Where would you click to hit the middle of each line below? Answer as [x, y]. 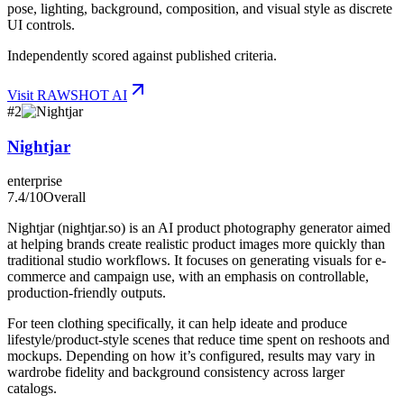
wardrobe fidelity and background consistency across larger [176, 372]
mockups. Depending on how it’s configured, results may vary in [191, 356]
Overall [64, 197]
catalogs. [32, 389]
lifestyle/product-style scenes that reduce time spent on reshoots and [198, 340]
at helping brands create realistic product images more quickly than [196, 244]
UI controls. [41, 25]
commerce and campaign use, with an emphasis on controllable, [188, 277]
